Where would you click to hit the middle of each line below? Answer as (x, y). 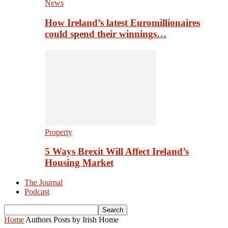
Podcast (37, 192)
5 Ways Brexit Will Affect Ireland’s (117, 152)
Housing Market (79, 163)
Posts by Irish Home (86, 220)
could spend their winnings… (106, 34)
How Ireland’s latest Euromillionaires (122, 22)
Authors (38, 220)
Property (59, 132)
